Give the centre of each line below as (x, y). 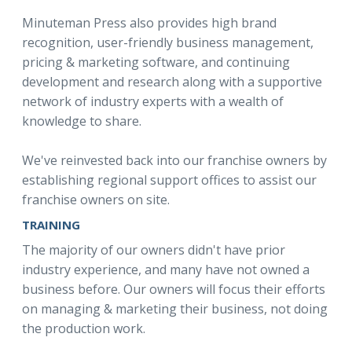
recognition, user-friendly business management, (168, 42)
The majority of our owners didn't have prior (154, 250)
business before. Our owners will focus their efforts (174, 289)
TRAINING (51, 225)
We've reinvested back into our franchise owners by (174, 160)
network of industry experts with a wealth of (153, 101)
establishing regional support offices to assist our (169, 180)
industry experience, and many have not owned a (166, 269)
